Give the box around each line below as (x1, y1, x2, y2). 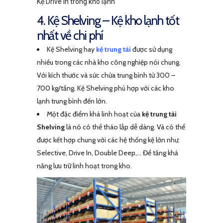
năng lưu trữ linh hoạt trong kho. (37, 161, 132, 170)
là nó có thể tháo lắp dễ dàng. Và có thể (65, 122, 185, 131)
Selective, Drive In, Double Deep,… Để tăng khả (37, 148, 178, 157)
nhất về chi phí (37, 27, 105, 43)
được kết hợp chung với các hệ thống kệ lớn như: (37, 135, 180, 144)
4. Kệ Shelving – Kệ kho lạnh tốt (37, 12, 179, 28)
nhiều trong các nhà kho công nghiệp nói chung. (37, 57, 181, 67)
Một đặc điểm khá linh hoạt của (47, 109, 142, 118)
